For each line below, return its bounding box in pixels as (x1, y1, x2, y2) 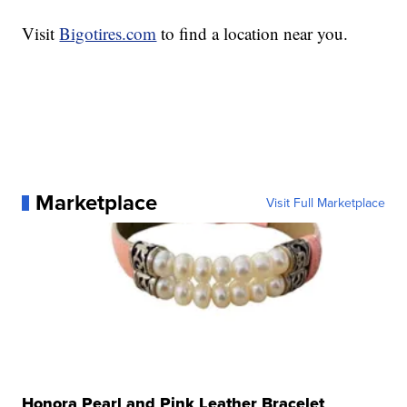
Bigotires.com (59, 22, 157, 45)
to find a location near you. (156, 22, 349, 45)
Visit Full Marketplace (265, 194, 385, 213)
